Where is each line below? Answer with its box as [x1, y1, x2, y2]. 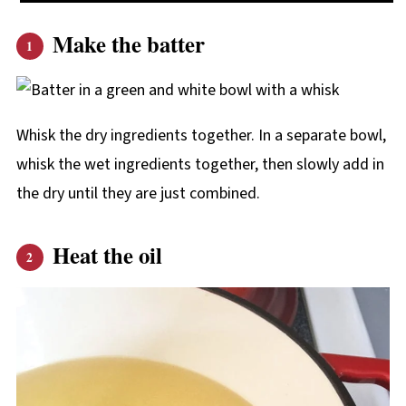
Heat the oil [52, 238, 162, 272]
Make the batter [52, 27, 205, 61]
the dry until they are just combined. [15, 182, 260, 206]
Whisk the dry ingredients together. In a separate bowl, [15, 124, 386, 148]
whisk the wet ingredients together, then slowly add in [15, 153, 384, 177]
